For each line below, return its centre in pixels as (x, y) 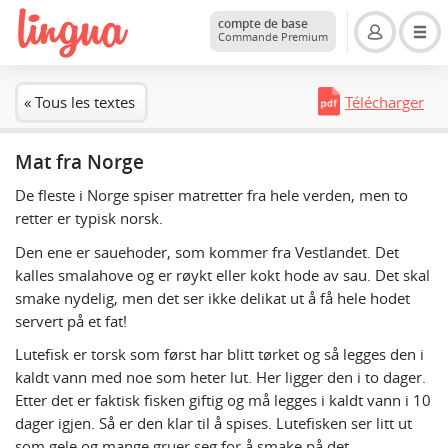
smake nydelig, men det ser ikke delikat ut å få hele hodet (212, 297)
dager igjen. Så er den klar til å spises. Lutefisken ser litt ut (213, 423)
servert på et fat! (71, 320)
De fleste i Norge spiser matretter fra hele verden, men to (211, 195)
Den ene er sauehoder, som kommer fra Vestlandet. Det (207, 251)
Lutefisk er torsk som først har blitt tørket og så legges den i (219, 354)
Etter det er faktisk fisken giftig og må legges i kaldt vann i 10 (223, 400)
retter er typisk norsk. (89, 218)
